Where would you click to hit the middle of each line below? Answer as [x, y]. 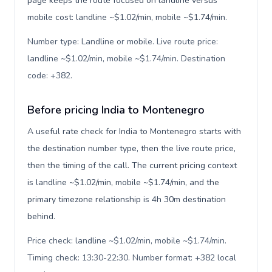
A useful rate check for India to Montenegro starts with [134, 131]
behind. [41, 216]
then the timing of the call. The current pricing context [132, 165]
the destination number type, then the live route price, [131, 148]
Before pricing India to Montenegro [116, 110]
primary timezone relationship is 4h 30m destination [127, 199]
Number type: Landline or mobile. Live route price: [123, 42]
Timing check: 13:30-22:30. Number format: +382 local [132, 258]
